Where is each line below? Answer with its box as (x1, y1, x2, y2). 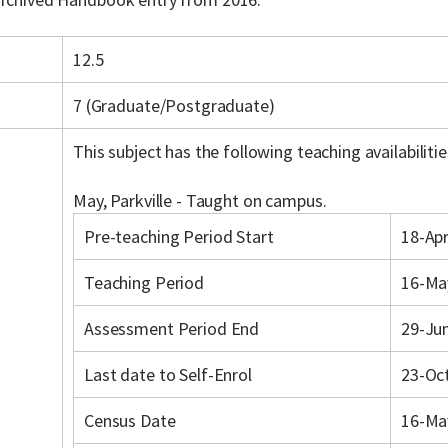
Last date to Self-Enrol (84, 363, 252, 386)
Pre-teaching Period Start (84, 225, 274, 248)
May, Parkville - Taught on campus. (73, 189, 327, 212)
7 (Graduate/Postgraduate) (73, 94, 275, 117)
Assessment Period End (84, 317, 260, 340)
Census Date (84, 409, 176, 432)
